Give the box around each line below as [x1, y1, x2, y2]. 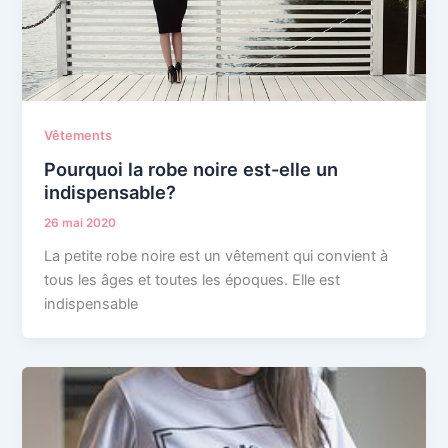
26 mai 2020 [44, 216, 117, 231]
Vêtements [44, 127, 113, 143]
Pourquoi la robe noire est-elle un [44, 158, 339, 181]
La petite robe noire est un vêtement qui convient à [44, 247, 389, 266]
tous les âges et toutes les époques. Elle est [44, 271, 341, 290]
